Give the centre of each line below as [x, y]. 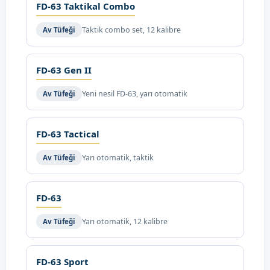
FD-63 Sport [62, 262]
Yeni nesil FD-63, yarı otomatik [135, 94]
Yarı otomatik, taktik [118, 158]
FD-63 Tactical [68, 134]
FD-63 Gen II [64, 70]
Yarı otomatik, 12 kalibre [125, 221]
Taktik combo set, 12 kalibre [131, 30]
